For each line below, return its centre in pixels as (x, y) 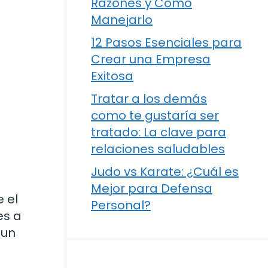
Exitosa (112, 76)
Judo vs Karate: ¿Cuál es (165, 172)
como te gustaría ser (155, 115)
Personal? (121, 205)
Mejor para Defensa (152, 188)
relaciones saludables (158, 149)
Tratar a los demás (149, 99)
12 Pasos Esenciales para (166, 42)
